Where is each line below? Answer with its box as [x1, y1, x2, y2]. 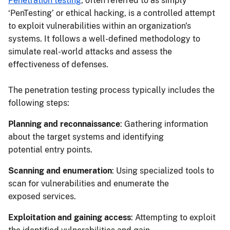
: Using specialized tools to [112, 166, 214, 176]
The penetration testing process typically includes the [8, 85, 215, 95]
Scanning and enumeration [8, 166, 112, 176]
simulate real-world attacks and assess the [8, 47, 172, 57]
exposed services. [8, 191, 78, 202]
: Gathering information [120, 119, 208, 129]
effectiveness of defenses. [8, 60, 112, 70]
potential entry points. [8, 145, 94, 155]
